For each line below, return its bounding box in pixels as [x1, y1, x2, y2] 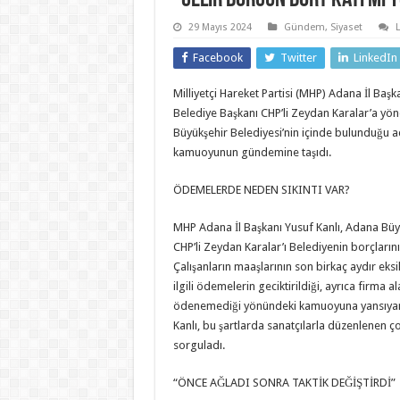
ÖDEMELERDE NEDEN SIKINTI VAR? [172, 182, 350, 196]
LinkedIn [353, 50, 397, 64]
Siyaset [329, 21, 362, 33]
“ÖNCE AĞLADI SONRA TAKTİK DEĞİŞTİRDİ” [172, 375, 396, 389]
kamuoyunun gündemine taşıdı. [172, 145, 331, 159]
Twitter [279, 50, 317, 64]
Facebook [192, 50, 243, 64]
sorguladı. [172, 337, 225, 352]
